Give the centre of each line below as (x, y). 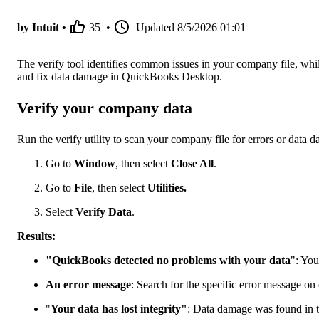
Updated (155, 28)
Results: (36, 236)
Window (95, 163)
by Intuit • (42, 28)
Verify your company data (105, 108)
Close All (192, 163)
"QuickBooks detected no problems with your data (168, 260)
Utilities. (166, 187)
